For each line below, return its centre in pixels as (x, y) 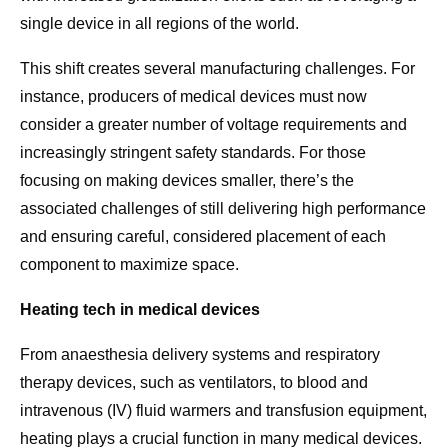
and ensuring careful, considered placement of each (203, 237)
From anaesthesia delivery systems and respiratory (200, 355)
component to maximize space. (129, 265)
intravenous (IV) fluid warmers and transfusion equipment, (223, 411)
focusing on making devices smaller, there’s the (187, 181)
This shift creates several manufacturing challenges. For (217, 69)
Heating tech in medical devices (140, 310)
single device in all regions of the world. (159, 24)
